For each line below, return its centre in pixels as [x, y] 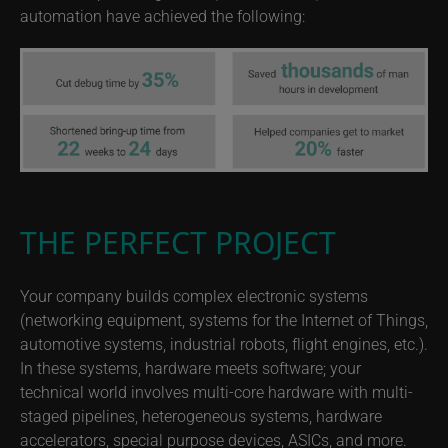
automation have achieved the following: [162, 15]
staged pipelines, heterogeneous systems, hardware [201, 416]
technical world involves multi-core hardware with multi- [216, 392]
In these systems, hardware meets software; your [190, 368]
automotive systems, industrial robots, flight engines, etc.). [224, 344]
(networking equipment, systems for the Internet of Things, [224, 320]
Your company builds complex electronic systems [194, 296]
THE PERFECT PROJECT [178, 243]
